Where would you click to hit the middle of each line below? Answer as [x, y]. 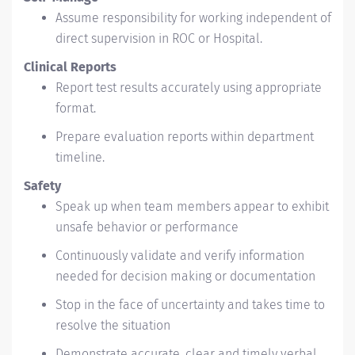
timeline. [80, 157]
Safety [42, 186]
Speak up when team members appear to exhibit [192, 206]
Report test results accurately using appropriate [189, 88]
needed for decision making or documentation [185, 276]
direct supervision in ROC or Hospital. [159, 38]
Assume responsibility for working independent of [193, 18]
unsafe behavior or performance [147, 227]
